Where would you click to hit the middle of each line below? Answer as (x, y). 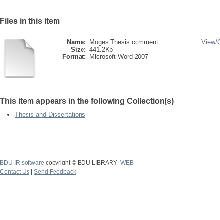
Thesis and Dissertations (50, 115)
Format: (74, 57)
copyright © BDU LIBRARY (82, 163)
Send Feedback (55, 172)
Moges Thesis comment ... (128, 42)
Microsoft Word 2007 (119, 57)
